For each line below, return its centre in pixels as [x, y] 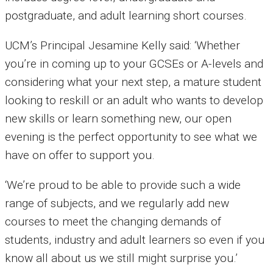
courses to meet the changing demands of [113, 222]
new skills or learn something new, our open [118, 118]
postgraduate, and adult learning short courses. [126, 15]
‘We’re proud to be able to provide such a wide [123, 185]
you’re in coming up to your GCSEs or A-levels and [134, 63]
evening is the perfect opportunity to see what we [131, 136]
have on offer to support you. [80, 155]
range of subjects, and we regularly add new [117, 204]
